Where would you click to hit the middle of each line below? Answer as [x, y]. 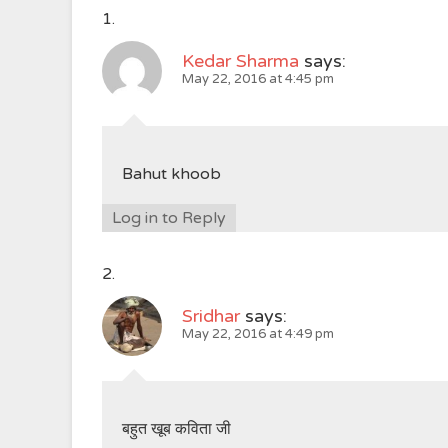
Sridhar [211, 316]
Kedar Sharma [240, 61]
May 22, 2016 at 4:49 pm [258, 334]
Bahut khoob [171, 174]
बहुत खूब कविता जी [176, 429]
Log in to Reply [169, 218]
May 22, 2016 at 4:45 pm [258, 79]
